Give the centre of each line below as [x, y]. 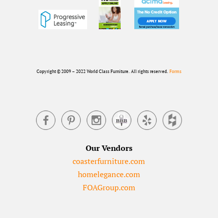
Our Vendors [109, 148]
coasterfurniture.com [109, 161]
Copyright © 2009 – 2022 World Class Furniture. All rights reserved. [103, 72]
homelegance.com [109, 174]
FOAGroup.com [109, 188]
